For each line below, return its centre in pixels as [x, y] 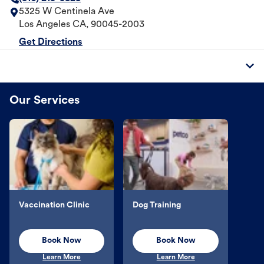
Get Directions [51, 43]
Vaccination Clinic [54, 206]
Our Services [44, 101]
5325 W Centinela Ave [67, 12]
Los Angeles [44, 25]
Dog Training [157, 206]
